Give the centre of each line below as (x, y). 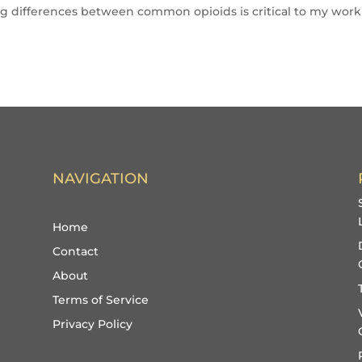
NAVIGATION (100, 179)
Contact (75, 251)
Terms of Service (100, 299)
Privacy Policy (92, 324)
